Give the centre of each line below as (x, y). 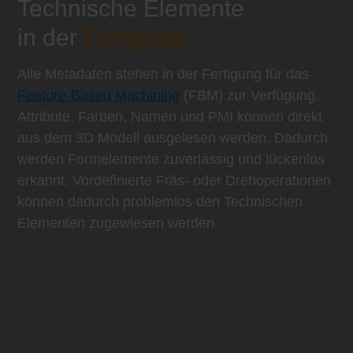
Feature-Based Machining (98, 96)
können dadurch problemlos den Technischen (160, 202)
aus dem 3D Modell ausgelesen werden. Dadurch (173, 138)
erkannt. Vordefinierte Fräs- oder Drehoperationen (174, 181)
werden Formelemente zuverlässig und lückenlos (171, 160)
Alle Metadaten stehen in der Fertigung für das (163, 74)
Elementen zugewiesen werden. (118, 223)
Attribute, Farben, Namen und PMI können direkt (170, 117)
